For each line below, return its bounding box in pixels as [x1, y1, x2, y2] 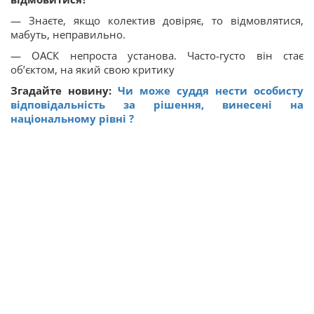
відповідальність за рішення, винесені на [11, 97, 303, 112]
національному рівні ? [11, 111, 134, 126]
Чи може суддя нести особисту [118, 83, 303, 98]
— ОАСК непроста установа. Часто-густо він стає [11, 48, 303, 63]
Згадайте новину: [11, 83, 118, 98]
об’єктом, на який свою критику [11, 62, 175, 77]
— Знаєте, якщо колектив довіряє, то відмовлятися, [11, 13, 303, 28]
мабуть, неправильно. [11, 27, 125, 42]
